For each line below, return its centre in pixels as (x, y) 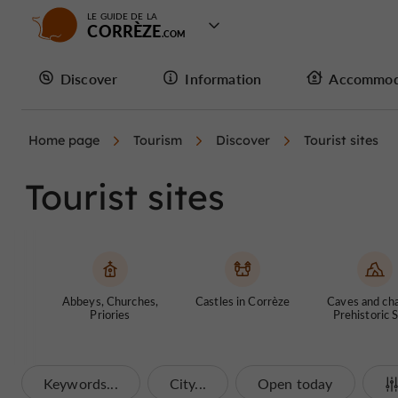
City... (187, 383)
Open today (295, 383)
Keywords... (81, 383)
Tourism (158, 140)
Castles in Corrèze (243, 301)
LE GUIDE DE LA (122, 16)
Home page (64, 140)
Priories (110, 314)
